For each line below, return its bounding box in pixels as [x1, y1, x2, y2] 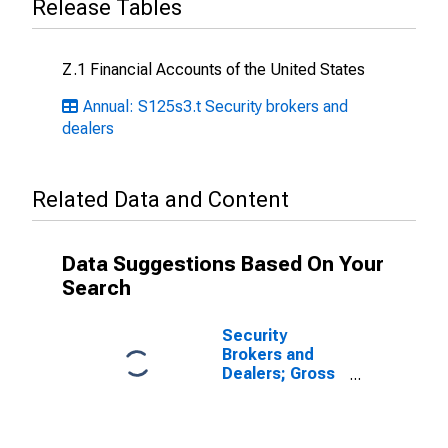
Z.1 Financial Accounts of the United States [62, 60, 365, 79]
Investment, [222, 402, 315, 421]
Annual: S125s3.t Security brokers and [83, 97, 348, 116]
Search [62, 276, 131, 300]
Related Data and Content [32, 187, 289, 212]
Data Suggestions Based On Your [62, 252, 384, 276]
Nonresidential [222, 421, 335, 440]
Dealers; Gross [222, 364, 335, 383]
